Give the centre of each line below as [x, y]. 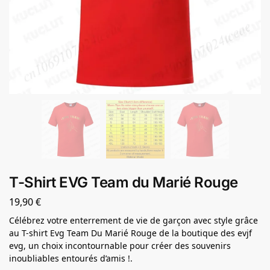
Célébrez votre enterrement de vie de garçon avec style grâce [133, 220]
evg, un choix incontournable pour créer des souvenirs [120, 245]
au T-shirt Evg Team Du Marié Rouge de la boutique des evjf [130, 233]
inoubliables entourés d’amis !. [71, 258]
